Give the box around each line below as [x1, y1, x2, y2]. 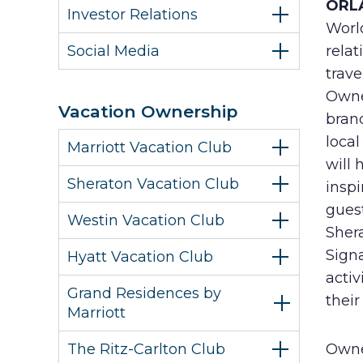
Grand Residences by [67, 284, 221, 302]
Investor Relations [67, 6, 198, 23]
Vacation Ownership [58, 101, 237, 122]
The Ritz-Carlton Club [67, 340, 225, 358]
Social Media [67, 42, 160, 60]
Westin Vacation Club [67, 211, 224, 229]
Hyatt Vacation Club [67, 248, 213, 266]
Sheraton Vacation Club [67, 175, 239, 193]
